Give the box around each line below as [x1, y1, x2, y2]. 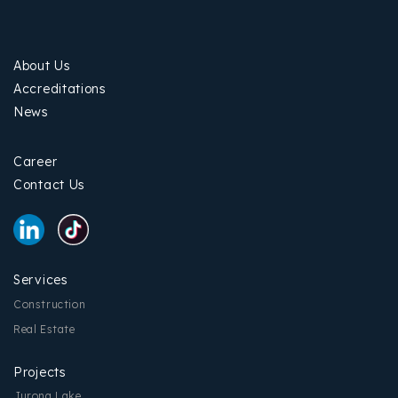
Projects [13, 364, 67, 380]
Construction [13, 298, 86, 311]
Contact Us [13, 177, 85, 193]
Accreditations [13, 81, 107, 97]
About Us [13, 58, 71, 74]
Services [13, 272, 68, 288]
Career [13, 154, 58, 170]
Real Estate [13, 322, 76, 336]
